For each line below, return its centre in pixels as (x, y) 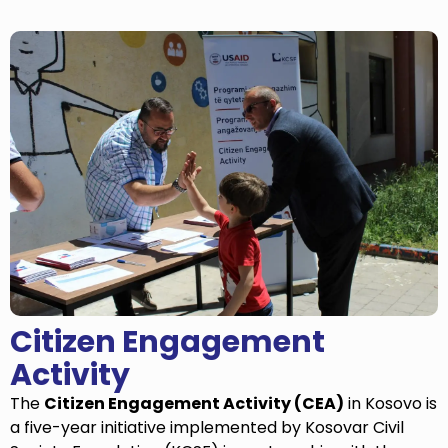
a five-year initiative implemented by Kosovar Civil (207, 428)
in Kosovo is (390, 404)
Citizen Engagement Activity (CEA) (194, 404)
